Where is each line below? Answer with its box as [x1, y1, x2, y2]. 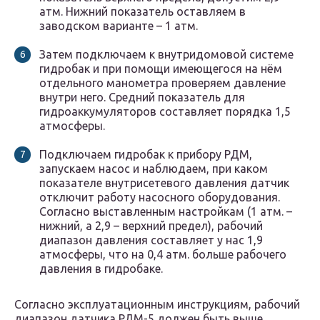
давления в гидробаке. [39, 262, 163, 276]
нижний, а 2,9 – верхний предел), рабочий [39, 219, 263, 233]
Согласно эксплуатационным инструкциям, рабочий [14, 298, 300, 311]
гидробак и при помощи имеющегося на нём [39, 62, 282, 76]
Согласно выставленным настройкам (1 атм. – [39, 205, 292, 219]
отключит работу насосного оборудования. [39, 191, 280, 204]
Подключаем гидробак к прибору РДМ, [39, 148, 252, 161]
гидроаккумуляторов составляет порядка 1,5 [39, 105, 291, 119]
